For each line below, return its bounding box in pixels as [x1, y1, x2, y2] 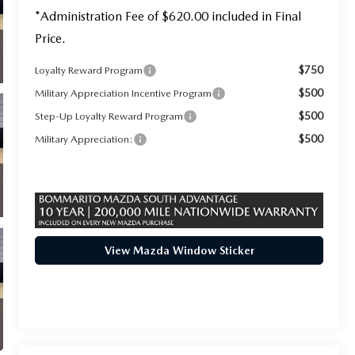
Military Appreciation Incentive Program [35, 86, 212, 99]
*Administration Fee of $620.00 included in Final [35, 8, 302, 24]
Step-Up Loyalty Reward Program [35, 109, 184, 122]
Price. [35, 30, 67, 46]
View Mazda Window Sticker [104, 244, 254, 258]
